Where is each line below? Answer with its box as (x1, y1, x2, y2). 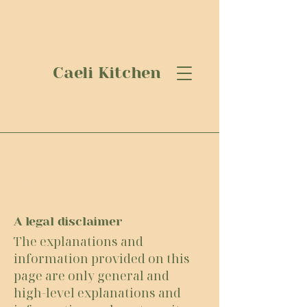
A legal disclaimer (14, 214, 122, 228)
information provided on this (14, 250, 190, 267)
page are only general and (14, 267, 169, 284)
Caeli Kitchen (53, 63, 161, 82)
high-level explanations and (14, 284, 181, 301)
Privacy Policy (14, 173, 162, 199)
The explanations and (14, 233, 143, 249)
